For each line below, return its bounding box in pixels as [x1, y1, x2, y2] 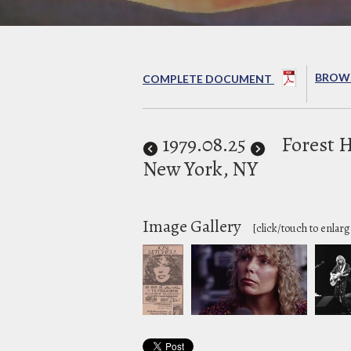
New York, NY [143, 154, 258, 183]
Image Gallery [143, 214, 244, 238]
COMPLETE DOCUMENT [143, 71, 274, 85]
